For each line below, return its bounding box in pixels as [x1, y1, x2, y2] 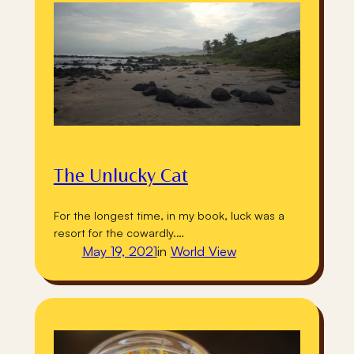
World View [170, 243, 236, 260]
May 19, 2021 [81, 243, 157, 260]
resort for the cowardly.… [53, 225, 184, 240]
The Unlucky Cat [53, 167, 188, 186]
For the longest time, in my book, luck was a [53, 208, 284, 223]
